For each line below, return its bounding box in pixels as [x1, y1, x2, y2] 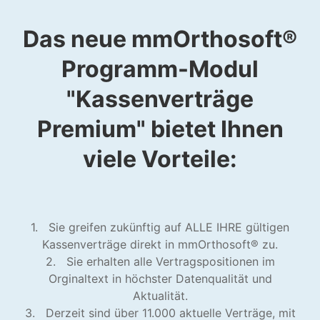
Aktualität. [132, 289, 188, 303]
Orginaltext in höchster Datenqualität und [48, 271, 272, 286]
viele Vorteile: [83, 145, 237, 173]
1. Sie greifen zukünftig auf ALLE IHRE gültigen [31, 220, 289, 234]
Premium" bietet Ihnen [36, 115, 284, 143]
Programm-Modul [61, 55, 259, 83]
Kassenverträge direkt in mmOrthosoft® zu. [42, 237, 278, 251]
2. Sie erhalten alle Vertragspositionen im [45, 254, 275, 269]
